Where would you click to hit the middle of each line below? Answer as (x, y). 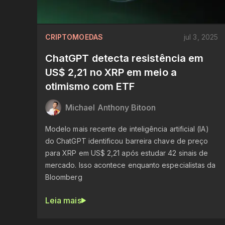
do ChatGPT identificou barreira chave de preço (127, 141)
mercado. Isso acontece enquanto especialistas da (131, 165)
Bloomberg (64, 177)
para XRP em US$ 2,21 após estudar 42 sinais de (127, 153)
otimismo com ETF (90, 86)
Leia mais (63, 200)
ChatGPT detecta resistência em (125, 58)
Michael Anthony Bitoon (111, 107)
